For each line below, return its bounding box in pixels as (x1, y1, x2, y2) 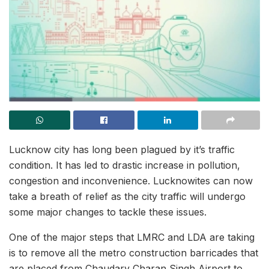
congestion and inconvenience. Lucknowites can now (9, 174, 253, 187)
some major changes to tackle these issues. (9, 205, 207, 218)
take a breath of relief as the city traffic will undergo (9, 190, 246, 202)
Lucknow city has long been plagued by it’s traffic (9, 143, 235, 156)
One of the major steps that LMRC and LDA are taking (9, 231, 255, 243)
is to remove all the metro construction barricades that (9, 246, 258, 259)
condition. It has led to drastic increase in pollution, (9, 159, 240, 171)
